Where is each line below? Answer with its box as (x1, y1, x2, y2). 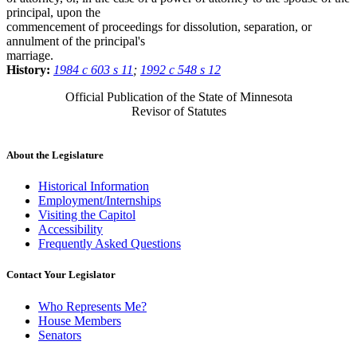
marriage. (6, 48, 53, 62)
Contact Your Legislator (6, 269, 116, 281)
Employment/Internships (38, 194, 161, 208)
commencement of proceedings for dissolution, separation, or (6, 19, 312, 33)
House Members (38, 313, 121, 328)
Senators (38, 328, 81, 342)
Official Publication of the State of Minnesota (65, 89, 292, 104)
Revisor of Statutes (131, 104, 226, 118)
